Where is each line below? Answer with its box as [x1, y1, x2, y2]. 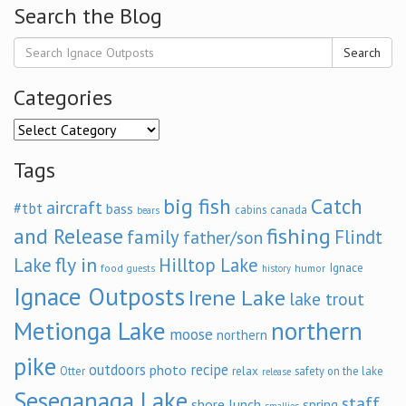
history [262, 262, 291, 275]
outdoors [89, 360, 146, 380]
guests [127, 262, 155, 275]
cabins [235, 202, 266, 217]
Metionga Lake [14, 314, 166, 347]
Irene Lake [188, 284, 285, 312]
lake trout [289, 287, 364, 310]
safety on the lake [295, 363, 383, 378]
